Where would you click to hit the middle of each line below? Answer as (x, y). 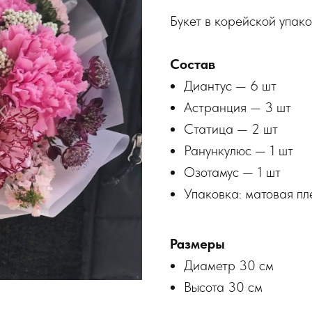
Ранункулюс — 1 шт (239, 151)
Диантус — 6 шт (230, 86)
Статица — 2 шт (231, 129)
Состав (193, 64)
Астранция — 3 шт (237, 108)
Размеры (197, 244)
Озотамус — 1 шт (232, 172)
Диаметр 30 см (229, 266)
